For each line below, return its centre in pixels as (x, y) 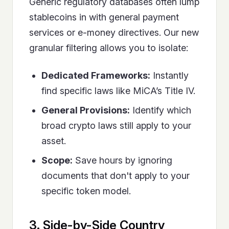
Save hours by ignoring (122, 161)
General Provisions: (86, 110)
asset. (54, 141)
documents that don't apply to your (116, 176)
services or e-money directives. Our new (114, 33)
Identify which (161, 110)
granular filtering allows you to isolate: (109, 48)
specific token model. (86, 191)
